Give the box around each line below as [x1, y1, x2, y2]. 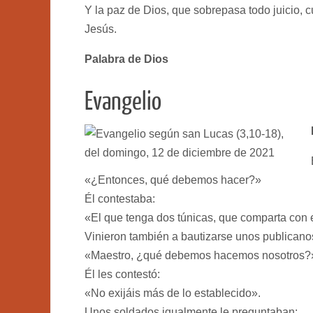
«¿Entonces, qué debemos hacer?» [85, 173, 261, 186]
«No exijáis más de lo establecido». [85, 286, 261, 299]
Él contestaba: [85, 192, 155, 205]
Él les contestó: [85, 268, 160, 280]
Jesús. [85, 22, 117, 35]
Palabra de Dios [85, 52, 168, 65]
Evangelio [85, 87, 161, 115]
